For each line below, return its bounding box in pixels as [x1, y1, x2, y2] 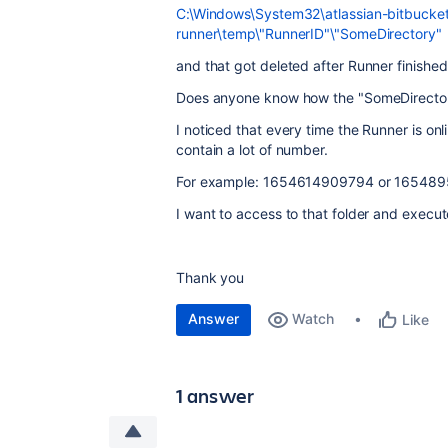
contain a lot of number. [176, 141, 328, 158]
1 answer [176, 382, 255, 409]
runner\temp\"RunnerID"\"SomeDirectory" [176, 25, 442, 42]
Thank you [176, 269, 245, 286]
